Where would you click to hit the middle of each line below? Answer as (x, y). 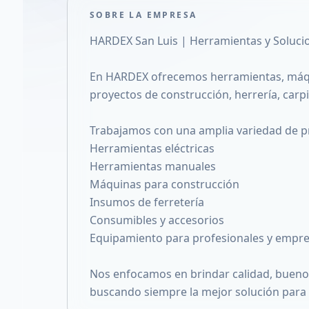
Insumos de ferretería (147, 202)
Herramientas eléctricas (152, 148)
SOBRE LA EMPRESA (143, 15)
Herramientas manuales (153, 166)
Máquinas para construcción (165, 184)
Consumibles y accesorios (157, 220)
